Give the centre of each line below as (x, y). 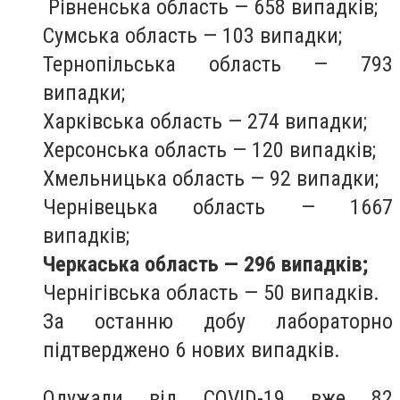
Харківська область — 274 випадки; (205, 122)
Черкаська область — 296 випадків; (205, 265)
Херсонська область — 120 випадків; (209, 150)
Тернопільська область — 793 (218, 65)
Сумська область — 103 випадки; (192, 36)
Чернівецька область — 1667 (218, 208)
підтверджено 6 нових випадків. (192, 350)
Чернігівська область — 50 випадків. (211, 293)
